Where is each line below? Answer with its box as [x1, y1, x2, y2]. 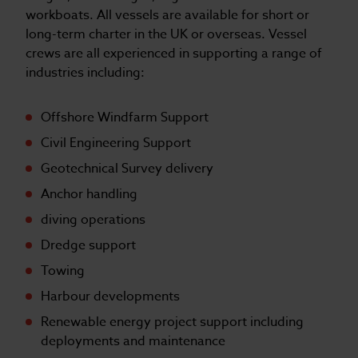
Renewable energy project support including [41, 312, 304, 332]
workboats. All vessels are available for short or [26, 5, 309, 25]
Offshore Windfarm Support [41, 107, 209, 127]
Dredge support [41, 235, 137, 255]
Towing [41, 261, 86, 280]
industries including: [26, 62, 145, 82]
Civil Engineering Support [41, 133, 192, 153]
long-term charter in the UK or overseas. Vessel [26, 24, 307, 44]
